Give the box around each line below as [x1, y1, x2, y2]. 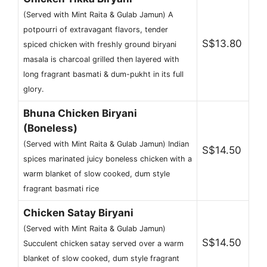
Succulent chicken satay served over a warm [23, 239, 184, 249]
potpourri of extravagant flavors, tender [23, 25, 168, 35]
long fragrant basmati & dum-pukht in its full [23, 70, 184, 79]
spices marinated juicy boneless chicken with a [23, 154, 192, 164]
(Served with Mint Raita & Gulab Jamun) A [23, 10, 173, 20]
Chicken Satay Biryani [23, 207, 133, 219]
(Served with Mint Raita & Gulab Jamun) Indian [23, 139, 189, 149]
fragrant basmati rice [23, 184, 99, 194]
